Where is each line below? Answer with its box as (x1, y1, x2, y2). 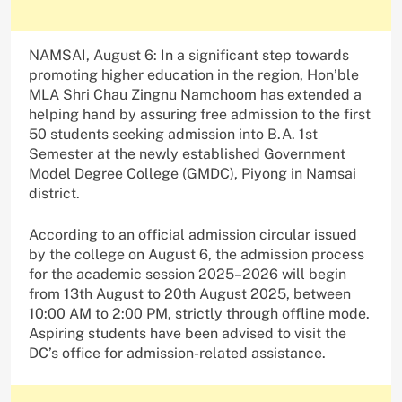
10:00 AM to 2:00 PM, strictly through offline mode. (29, 305, 370, 323)
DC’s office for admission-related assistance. (29, 345, 326, 363)
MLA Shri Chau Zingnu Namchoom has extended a (29, 86, 362, 104)
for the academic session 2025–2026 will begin (29, 266, 346, 284)
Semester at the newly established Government (29, 145, 345, 163)
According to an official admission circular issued (29, 226, 357, 244)
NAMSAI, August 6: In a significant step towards (29, 47, 349, 65)
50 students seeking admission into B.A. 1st (29, 126, 318, 144)
